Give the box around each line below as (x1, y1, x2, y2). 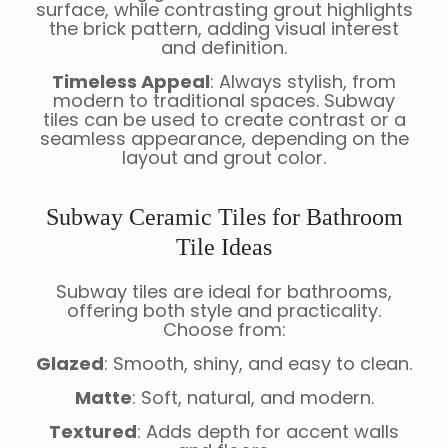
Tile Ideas (176, 234, 272, 261)
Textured (49, 419, 137, 445)
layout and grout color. (122, 145, 326, 171)
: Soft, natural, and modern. (131, 385, 374, 411)
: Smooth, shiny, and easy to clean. (104, 351, 412, 377)
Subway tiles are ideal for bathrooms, (56, 279, 392, 305)
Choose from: (162, 317, 286, 343)
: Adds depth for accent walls (137, 419, 399, 445)
